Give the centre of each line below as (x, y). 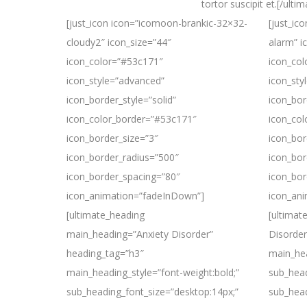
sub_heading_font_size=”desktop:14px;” (152, 292)
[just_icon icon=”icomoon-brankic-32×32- (157, 23)
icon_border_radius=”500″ (123, 157)
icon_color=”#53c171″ (115, 61)
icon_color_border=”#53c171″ (132, 119)
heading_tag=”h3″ (105, 253)
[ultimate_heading (106, 215)
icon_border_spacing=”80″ (123, 176)
